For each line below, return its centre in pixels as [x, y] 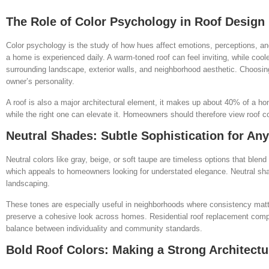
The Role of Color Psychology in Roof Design [135, 21]
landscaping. [28, 183]
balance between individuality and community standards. [104, 228]
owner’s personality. [40, 81]
